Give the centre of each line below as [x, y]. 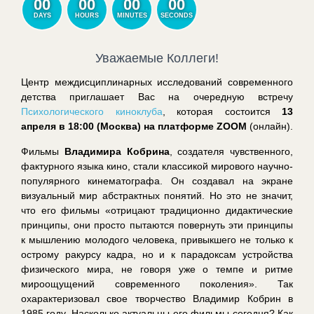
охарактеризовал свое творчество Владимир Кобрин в [157, 298]
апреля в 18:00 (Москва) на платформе [119, 126]
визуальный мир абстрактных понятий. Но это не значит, [157, 195]
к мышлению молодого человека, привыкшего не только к [157, 239]
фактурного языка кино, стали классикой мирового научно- [157, 166]
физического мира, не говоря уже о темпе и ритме [157, 269]
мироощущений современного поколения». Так [157, 284]
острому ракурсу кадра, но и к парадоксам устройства [157, 254]
